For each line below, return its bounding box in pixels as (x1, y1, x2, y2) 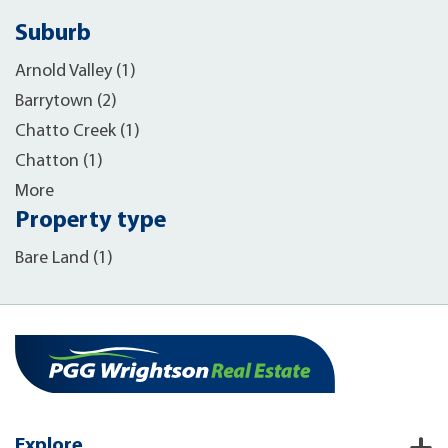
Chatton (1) (15, 152, 103, 171)
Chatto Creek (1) (15, 122, 140, 141)
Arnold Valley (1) (15, 62, 136, 81)
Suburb (15, 22, 91, 46)
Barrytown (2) (15, 92, 117, 111)
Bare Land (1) (15, 249, 113, 268)
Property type (15, 209, 166, 233)
